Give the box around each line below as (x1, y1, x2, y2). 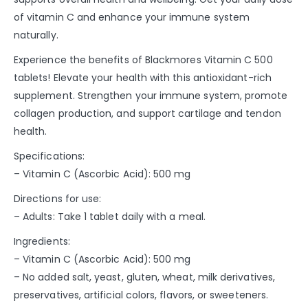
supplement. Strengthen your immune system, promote (14, 88, 288, 102)
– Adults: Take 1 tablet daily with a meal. (14, 209, 206, 223)
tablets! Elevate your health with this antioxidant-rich (14, 70, 272, 85)
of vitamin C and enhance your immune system (14, 10, 250, 24)
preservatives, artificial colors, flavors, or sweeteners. (14, 287, 268, 302)
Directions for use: (14, 191, 102, 206)
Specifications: (14, 148, 85, 163)
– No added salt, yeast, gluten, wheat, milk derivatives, (14, 269, 275, 284)
